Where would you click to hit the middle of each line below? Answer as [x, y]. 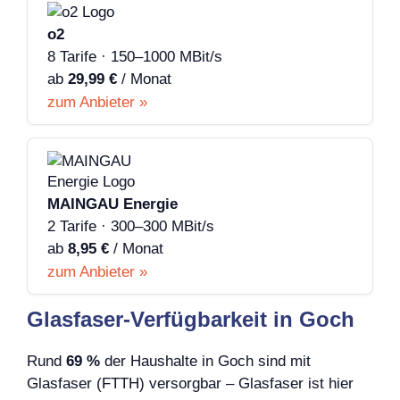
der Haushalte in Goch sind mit [205, 362]
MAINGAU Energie [112, 204]
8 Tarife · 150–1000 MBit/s [135, 57]
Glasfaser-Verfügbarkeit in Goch [191, 320]
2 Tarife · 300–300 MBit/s [131, 227]
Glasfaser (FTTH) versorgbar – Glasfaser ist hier [190, 384]
